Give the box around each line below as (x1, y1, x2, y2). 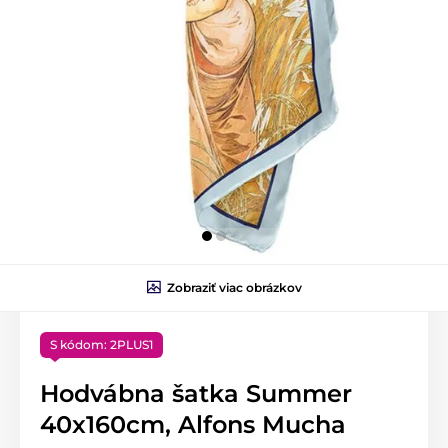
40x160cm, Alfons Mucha (40, 409, 346, 439)
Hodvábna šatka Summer (40, 378, 352, 408)
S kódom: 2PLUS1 (50, 336, 153, 352)
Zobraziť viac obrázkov (166, 279, 302, 295)
